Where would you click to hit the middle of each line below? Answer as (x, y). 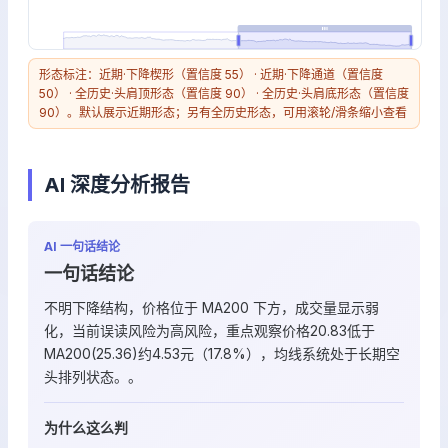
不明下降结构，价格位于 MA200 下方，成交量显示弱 (211, 307)
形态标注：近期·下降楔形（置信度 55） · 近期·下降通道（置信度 (211, 74)
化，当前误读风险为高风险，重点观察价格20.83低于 (209, 330)
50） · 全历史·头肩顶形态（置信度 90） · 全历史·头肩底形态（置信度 (224, 93)
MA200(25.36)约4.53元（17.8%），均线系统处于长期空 (222, 353)
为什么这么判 (86, 427)
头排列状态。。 (93, 376)
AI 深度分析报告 (117, 185)
